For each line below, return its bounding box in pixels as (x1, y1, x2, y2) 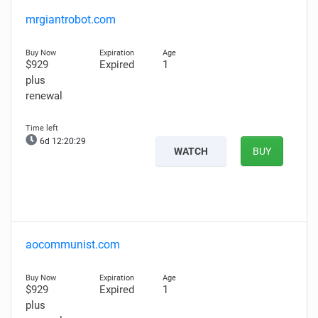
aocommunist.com (26, 238, 120, 251)
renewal (26, 89, 62, 102)
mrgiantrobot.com (26, 13, 116, 26)
